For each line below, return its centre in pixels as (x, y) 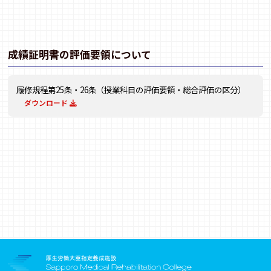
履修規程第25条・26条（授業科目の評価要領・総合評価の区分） (131, 89)
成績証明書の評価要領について (80, 55)
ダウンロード (47, 102)
